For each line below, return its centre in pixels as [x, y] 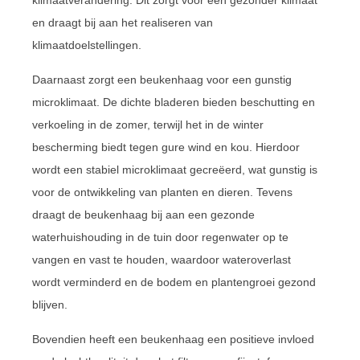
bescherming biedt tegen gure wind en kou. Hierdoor [166, 147]
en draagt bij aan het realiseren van [123, 22]
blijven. [50, 304]
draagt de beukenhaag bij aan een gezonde [143, 214]
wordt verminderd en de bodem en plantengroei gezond [174, 282]
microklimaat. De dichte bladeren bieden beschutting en [174, 102]
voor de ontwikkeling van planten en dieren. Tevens [162, 192]
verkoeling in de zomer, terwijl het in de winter [148, 124]
